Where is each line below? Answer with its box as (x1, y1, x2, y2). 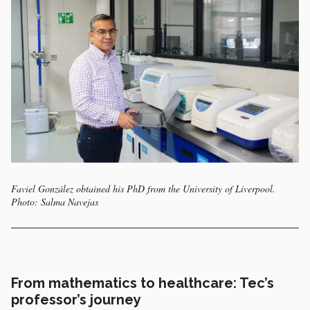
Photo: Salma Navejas (11, 195, 98, 209)
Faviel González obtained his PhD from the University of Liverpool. (11, 182, 275, 196)
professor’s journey (11, 291, 145, 309)
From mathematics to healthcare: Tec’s (11, 275, 274, 292)
